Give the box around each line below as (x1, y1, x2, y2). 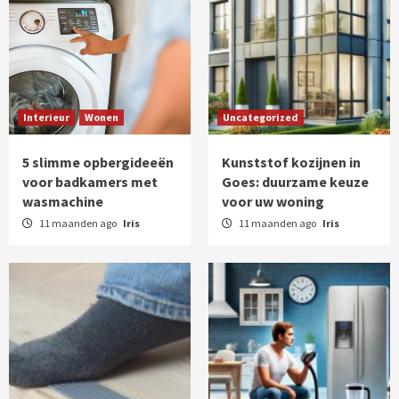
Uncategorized (223, 110, 298, 124)
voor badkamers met (22, 172, 158, 191)
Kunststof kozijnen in (222, 152, 361, 171)
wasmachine (22, 191, 103, 210)
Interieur (23, 110, 69, 124)
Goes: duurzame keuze (222, 172, 369, 191)
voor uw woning (222, 191, 324, 210)
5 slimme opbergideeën (22, 152, 174, 171)
